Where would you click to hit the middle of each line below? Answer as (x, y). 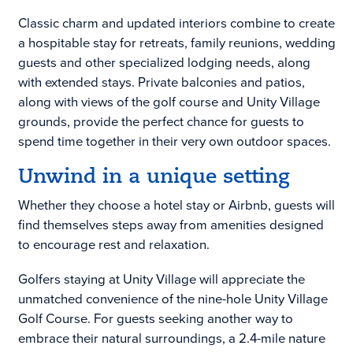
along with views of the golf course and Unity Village (169, 102)
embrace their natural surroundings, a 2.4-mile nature (171, 339)
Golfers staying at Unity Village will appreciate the (161, 280)
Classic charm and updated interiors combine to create (176, 24)
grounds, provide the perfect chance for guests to (161, 122)
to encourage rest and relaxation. (113, 245)
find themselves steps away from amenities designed (171, 225)
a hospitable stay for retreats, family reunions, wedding (176, 43)
